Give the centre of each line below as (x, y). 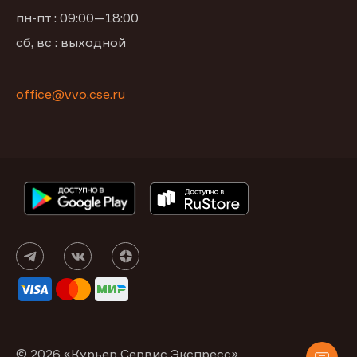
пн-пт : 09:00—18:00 (77, 18)
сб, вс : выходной (71, 43)
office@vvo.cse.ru (71, 94)
